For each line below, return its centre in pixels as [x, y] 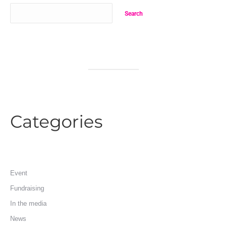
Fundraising [27, 188]
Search [134, 13]
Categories [56, 122]
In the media [28, 203]
